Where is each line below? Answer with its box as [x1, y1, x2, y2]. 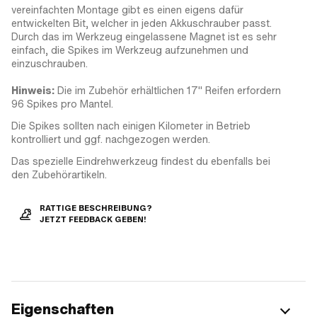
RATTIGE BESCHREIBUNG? [40, 203, 152, 213]
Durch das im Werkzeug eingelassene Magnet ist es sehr [11, 29, 277, 44]
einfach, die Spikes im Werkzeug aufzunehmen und [11, 42, 248, 57]
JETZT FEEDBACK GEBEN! [40, 214, 146, 224]
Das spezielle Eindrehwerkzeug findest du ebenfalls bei [11, 154, 270, 168]
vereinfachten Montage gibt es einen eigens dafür [11, 2, 243, 17]
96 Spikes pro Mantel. [11, 96, 113, 111]
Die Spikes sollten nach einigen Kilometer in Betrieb [11, 118, 250, 133]
